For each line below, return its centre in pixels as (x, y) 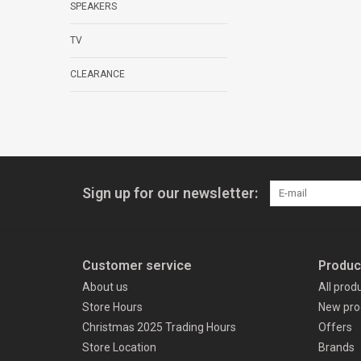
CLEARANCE (98, 75)
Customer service (137, 266)
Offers (335, 328)
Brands (336, 348)
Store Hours (112, 307)
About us (105, 287)
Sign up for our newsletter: (170, 193)
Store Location (119, 348)
